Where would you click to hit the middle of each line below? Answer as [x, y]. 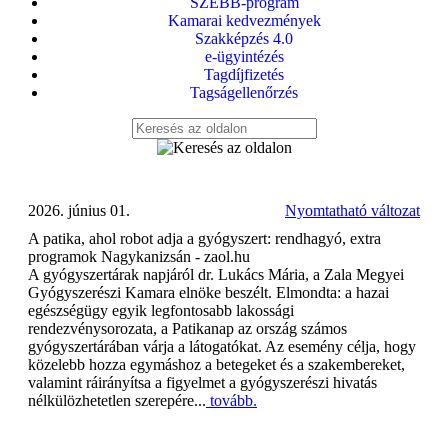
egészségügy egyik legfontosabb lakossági [161, 310]
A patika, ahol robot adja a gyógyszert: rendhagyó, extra [204, 238]
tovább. [231, 400]
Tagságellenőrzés [244, 92]
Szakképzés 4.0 [244, 38]
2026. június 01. [79, 210]
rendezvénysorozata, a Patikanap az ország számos [187, 328]
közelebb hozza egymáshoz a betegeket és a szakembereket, [216, 364]
